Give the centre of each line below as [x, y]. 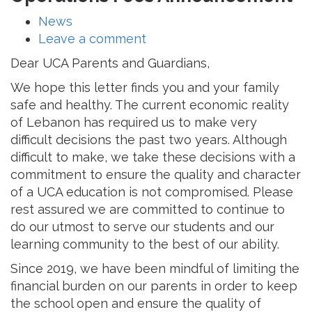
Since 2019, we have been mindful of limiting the [155, 268]
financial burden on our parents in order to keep [154, 286]
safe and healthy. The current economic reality [150, 104]
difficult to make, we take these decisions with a [153, 157]
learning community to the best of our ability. [145, 244]
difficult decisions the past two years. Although [149, 139]
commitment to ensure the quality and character [156, 174]
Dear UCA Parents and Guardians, [110, 63]
